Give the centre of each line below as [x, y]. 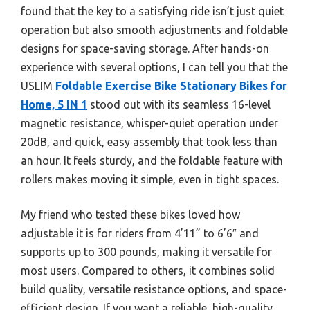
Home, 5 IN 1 [54, 104]
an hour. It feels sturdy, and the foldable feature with [152, 160]
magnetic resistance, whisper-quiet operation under [149, 123]
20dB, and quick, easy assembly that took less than [149, 142]
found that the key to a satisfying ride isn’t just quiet [152, 11]
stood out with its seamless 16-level [179, 104]
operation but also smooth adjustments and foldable [154, 29]
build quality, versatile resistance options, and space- [154, 289]
